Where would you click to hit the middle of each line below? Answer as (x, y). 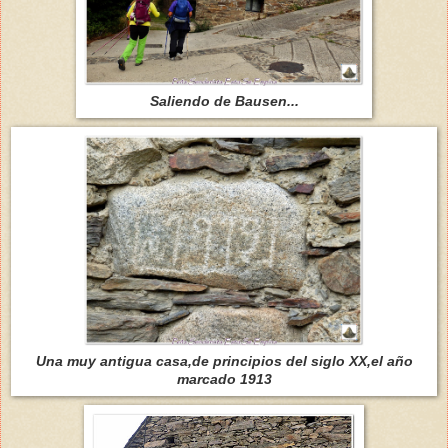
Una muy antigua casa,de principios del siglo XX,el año (224, 360)
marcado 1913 (224, 378)
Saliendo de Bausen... (224, 100)
